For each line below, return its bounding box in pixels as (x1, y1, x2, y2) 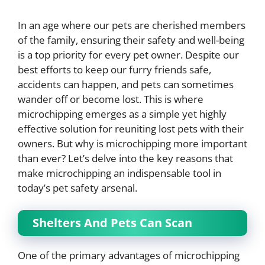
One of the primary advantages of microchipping (18, 248, 240, 262)
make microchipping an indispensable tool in (18, 166, 221, 180)
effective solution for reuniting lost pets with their (18, 121, 244, 135)
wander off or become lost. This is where (18, 92, 203, 106)
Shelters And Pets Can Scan (33, 215, 192, 231)
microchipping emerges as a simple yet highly (18, 106, 227, 121)
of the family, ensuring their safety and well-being (18, 33, 244, 47)
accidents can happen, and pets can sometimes (18, 77, 234, 91)
